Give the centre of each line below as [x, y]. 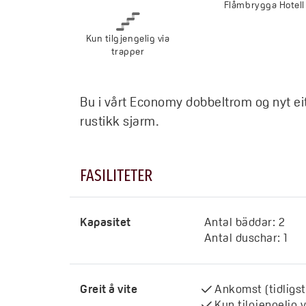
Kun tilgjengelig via [128, 38]
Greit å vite [109, 289]
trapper [128, 51]
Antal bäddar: [240, 222]
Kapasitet [106, 222]
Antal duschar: [242, 238]
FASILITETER [116, 175]
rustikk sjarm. [120, 121]
